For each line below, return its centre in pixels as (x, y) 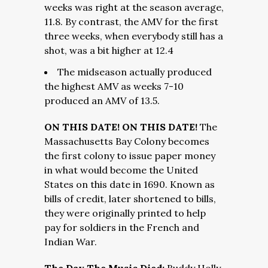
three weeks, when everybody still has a (134, 36)
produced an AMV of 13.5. (102, 100)
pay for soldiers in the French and (122, 227)
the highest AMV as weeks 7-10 (114, 86)
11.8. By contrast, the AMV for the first (131, 22)
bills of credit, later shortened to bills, (130, 199)
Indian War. (71, 242)
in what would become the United (121, 170)
